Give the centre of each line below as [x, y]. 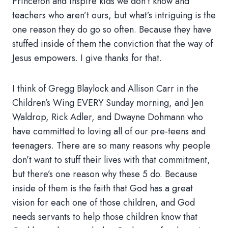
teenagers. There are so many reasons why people [111, 146]
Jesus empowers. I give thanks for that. [87, 58]
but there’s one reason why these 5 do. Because [105, 174]
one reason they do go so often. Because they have [112, 30]
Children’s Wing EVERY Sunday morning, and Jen [108, 103]
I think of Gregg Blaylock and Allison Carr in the [105, 89]
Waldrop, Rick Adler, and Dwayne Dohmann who [108, 117]
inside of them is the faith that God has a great [103, 188]
